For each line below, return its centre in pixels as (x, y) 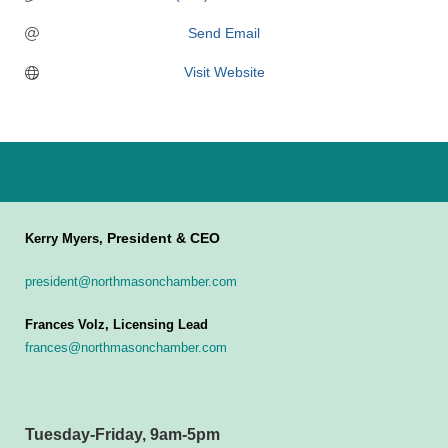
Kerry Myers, (66, 238)
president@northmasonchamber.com (131, 281)
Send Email (224, 33)
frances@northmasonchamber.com (126, 347)
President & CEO (163, 238)
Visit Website (224, 72)
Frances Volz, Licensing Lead (116, 324)
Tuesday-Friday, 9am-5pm (122, 434)
